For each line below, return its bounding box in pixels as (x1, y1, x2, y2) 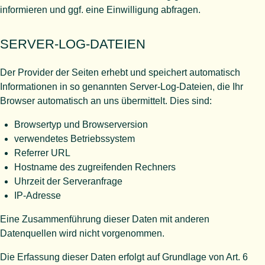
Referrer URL (14, 147, 70, 158)
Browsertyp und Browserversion (14, 119, 148, 130)
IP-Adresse (14, 190, 61, 201)
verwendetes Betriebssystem (14, 133, 135, 144)
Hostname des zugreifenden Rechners (14, 161, 176, 172)
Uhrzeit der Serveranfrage (14, 176, 122, 186)
